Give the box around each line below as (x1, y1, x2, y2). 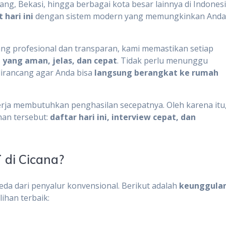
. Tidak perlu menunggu (117, 54, 208, 66)
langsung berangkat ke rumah (94, 67, 219, 78)
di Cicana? (5, 151, 65, 167)
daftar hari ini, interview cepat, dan (50, 111, 196, 123)
